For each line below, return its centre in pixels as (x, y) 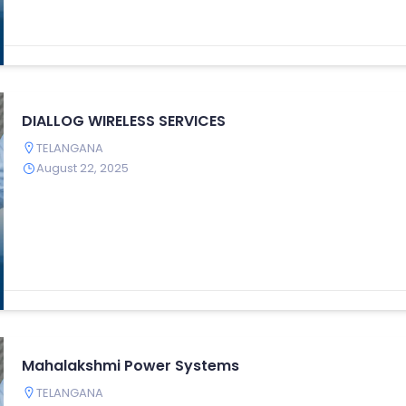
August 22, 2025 (82, 168)
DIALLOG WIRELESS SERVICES (124, 121)
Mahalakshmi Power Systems (130, 365)
